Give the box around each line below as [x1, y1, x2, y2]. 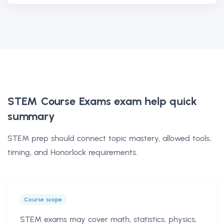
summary [7, 109, 55, 123]
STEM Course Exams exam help [7, 94, 166, 108]
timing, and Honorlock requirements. [7, 147, 137, 157]
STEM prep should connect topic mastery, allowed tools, [7, 133, 211, 143]
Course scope [24, 195, 62, 203]
